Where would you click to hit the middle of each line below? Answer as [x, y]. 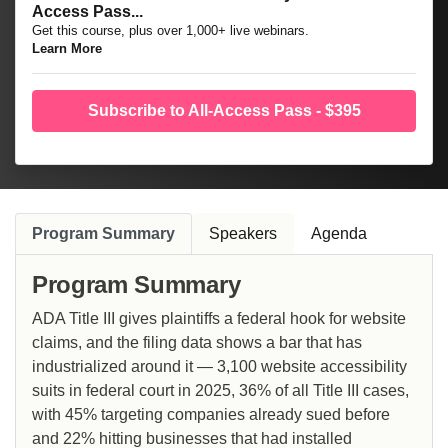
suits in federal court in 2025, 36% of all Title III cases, [220, 391]
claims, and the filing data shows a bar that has [197, 343]
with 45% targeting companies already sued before [211, 415]
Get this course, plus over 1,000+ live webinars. [170, 31]
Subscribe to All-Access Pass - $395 [224, 111]
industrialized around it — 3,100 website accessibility [219, 367]
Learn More [67, 49]
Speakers [243, 234]
